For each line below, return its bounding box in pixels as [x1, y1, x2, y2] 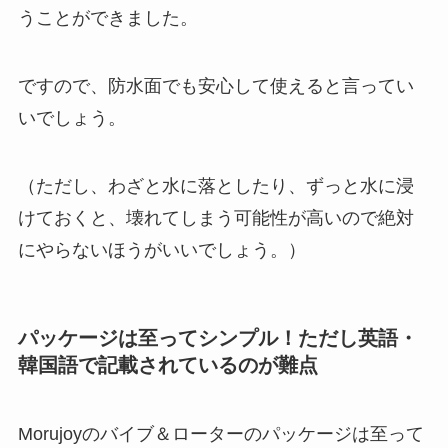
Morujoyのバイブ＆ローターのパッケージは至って [17, 424, 424, 445]
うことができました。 [17, 8, 198, 29]
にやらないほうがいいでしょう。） [17, 239, 306, 260]
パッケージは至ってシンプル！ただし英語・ [17, 326, 418, 349]
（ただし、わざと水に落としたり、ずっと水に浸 [17, 175, 414, 196]
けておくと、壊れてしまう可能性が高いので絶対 [17, 207, 414, 228]
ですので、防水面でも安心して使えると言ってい [17, 75, 414, 96]
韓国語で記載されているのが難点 [17, 353, 318, 376]
